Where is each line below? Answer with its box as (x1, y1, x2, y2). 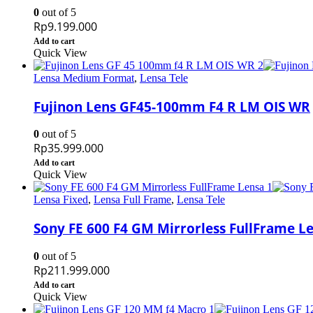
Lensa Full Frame (94, 194, 171, 206)
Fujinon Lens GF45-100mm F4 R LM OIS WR (34, 97, 310, 115)
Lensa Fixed (34, 194, 88, 206)
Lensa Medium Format (34, 71, 134, 84)
